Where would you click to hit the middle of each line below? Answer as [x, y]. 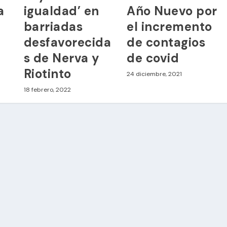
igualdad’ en [61, 11]
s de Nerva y [62, 58]
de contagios [166, 43]
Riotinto [47, 74]
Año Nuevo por [172, 11]
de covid [153, 58]
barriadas [53, 27]
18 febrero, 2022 [47, 90]
